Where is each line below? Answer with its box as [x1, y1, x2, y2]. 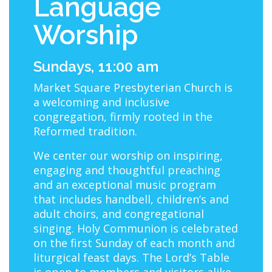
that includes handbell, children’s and [33, 191, 229, 206]
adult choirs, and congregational [33, 206, 204, 221]
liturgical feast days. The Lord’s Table [33, 250, 229, 265]
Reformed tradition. [33, 123, 137, 138]
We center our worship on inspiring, [33, 148, 223, 163]
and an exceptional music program [33, 177, 216, 192]
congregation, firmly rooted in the [33, 109, 212, 124]
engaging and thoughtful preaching [33, 162, 220, 177]
